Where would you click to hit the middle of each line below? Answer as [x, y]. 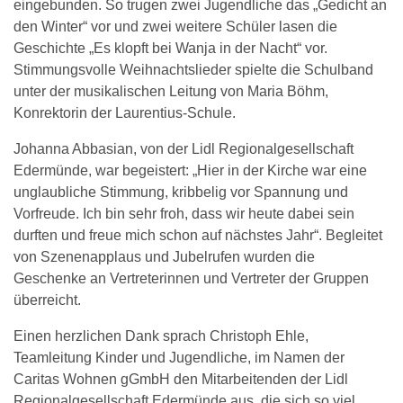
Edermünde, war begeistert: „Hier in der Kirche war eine [190, 170]
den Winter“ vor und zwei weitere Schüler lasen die [175, 26]
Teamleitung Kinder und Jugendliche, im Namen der [179, 357]
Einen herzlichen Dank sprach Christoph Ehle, [161, 336]
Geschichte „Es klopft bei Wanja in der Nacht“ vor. [170, 48]
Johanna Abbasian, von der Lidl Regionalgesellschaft [184, 148]
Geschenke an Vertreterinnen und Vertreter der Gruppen [191, 278]
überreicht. [47, 300]
